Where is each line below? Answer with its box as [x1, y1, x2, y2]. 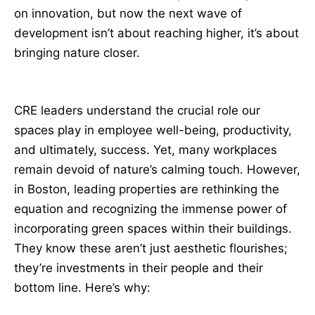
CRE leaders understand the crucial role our [14, 103, 260, 117]
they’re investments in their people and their [14, 260, 263, 275]
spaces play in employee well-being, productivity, [14, 122, 292, 137]
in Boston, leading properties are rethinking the [14, 181, 279, 196]
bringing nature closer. [14, 46, 140, 60]
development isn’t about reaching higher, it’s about [14, 26, 299, 41]
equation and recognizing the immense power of [14, 201, 287, 216]
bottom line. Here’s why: [14, 280, 150, 295]
